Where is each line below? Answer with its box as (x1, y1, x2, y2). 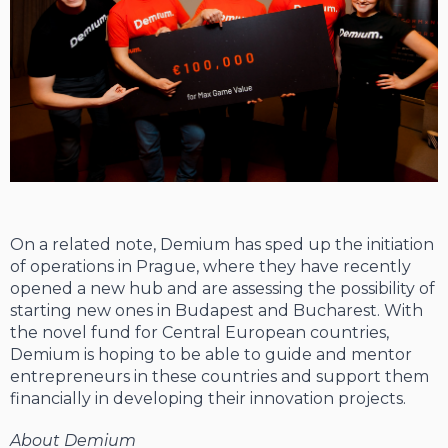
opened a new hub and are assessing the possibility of (10, 279, 435, 299)
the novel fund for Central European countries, (10, 323, 389, 343)
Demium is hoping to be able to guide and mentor (10, 345, 412, 365)
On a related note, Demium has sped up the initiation (10, 235, 434, 255)
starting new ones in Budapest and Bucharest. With (10, 301, 423, 321)
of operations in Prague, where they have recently (10, 257, 411, 277)
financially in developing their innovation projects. (10, 389, 406, 409)
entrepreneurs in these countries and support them (10, 367, 429, 387)
